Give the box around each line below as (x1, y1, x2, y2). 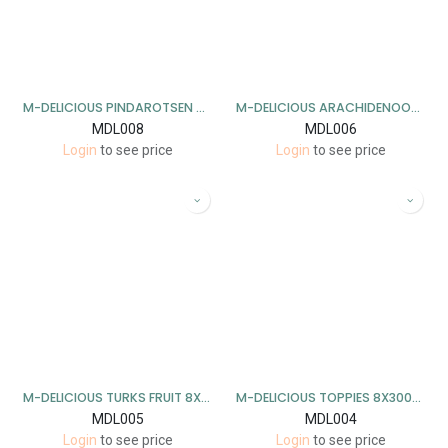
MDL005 (91, 411, 144, 427)
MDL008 (91, 121, 144, 137)
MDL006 (304, 121, 357, 137)
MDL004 (304, 411, 357, 427)
